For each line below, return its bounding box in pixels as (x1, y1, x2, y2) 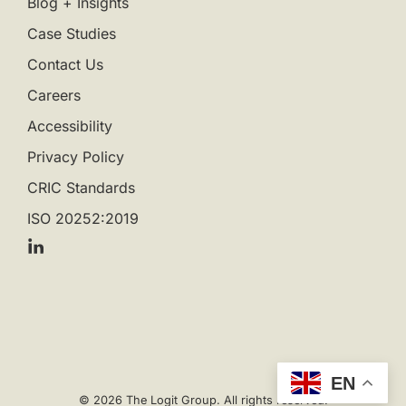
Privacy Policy (27, 148, 124, 167)
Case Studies (27, 24, 116, 43)
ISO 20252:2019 (27, 209, 139, 228)
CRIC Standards (27, 179, 135, 198)
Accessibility (27, 117, 112, 136)
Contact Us (27, 55, 103, 74)
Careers (27, 86, 81, 105)
